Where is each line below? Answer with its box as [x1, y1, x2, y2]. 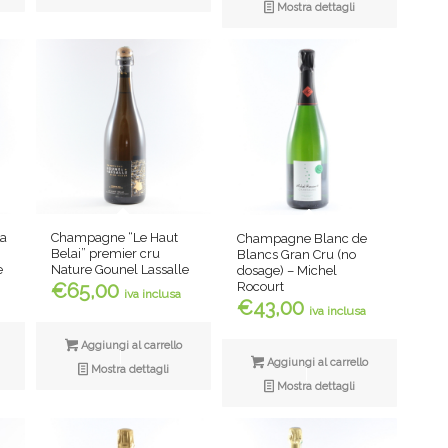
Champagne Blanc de [237, 230, 368, 246]
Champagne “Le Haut [51, 230, 179, 246]
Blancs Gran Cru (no [237, 246, 357, 262]
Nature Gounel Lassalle [51, 262, 190, 278]
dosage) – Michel [237, 262, 338, 278]
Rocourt [237, 278, 285, 294]
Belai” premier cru [51, 246, 161, 262]
